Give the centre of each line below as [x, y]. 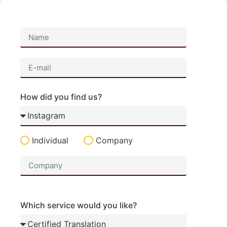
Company [114, 141]
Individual [50, 141]
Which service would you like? [79, 205]
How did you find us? [61, 97]
